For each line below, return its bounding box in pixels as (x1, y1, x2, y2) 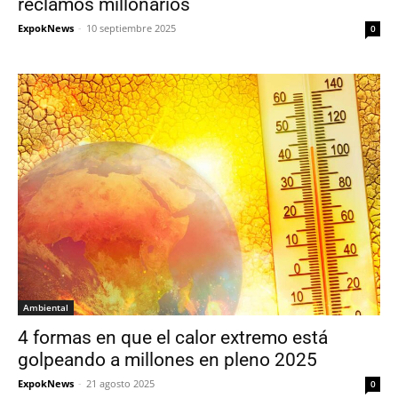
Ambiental (23, 301, 68, 314)
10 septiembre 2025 (86, 21, 176, 36)
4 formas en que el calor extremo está (18, 327, 328, 349)
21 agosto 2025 (86, 377, 155, 391)
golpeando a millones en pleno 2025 (18, 349, 317, 371)
